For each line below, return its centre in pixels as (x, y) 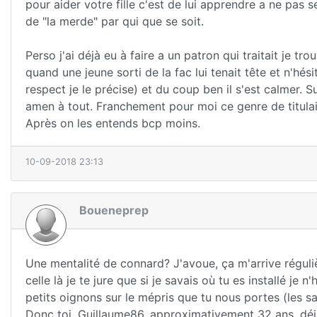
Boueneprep (114, 211)
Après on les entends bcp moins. (113, 123)
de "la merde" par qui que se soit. (115, 22)
